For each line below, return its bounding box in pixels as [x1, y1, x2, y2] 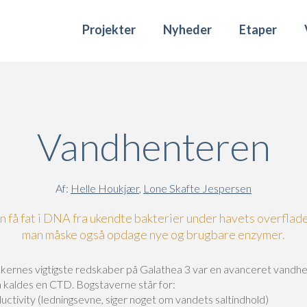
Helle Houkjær [71, 182, 139, 195]
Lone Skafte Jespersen [143, 182, 251, 195]
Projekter [82, 22, 136, 37]
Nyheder [163, 22, 212, 37]
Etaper [239, 22, 277, 37]
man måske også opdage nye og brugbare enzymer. [22, 227, 285, 242]
